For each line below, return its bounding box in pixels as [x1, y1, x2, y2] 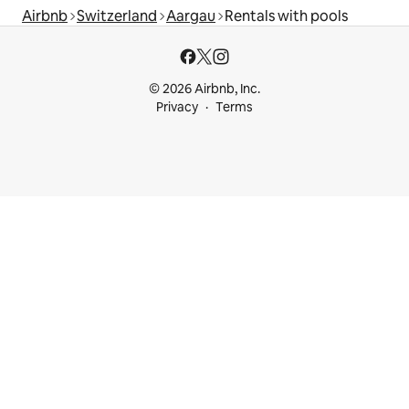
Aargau [166, 6, 215, 26]
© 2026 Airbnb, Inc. [149, 80, 260, 97]
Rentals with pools [225, 6, 348, 26]
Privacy [156, 99, 198, 115]
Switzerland [77, 6, 157, 26]
